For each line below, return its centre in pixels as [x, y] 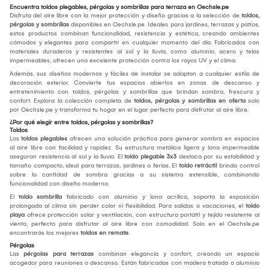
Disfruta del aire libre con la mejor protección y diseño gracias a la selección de [125, 15]
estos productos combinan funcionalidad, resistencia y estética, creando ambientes [134, 33]
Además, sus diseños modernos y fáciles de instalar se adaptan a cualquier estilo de [134, 74]
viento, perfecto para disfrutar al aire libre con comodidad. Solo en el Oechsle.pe [134, 224]
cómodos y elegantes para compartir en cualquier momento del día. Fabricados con [134, 42]
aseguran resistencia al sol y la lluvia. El [67, 156]
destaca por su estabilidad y [218, 156]
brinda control [238, 165]
